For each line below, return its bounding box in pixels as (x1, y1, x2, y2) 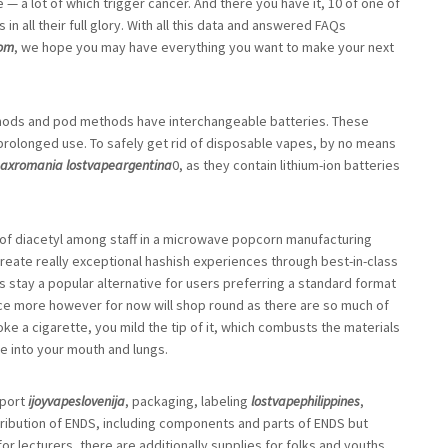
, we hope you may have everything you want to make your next (14, 38, 394, 56)
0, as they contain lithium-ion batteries (172, 156, 400, 174)
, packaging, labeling (125, 392, 251, 410)
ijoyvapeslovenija (28, 392, 125, 410)
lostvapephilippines (251, 392, 360, 410)
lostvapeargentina (66, 156, 172, 174)
